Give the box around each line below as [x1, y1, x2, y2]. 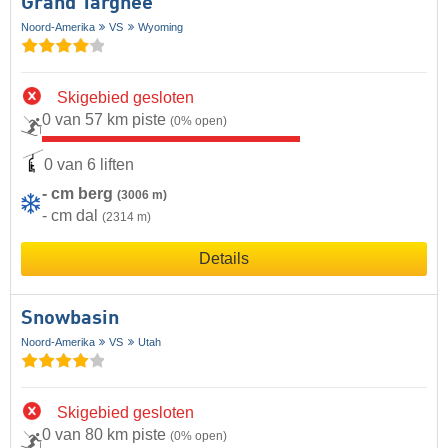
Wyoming [137, 20, 183, 33]
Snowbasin [21, 308, 119, 329]
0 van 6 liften [44, 155, 134, 173]
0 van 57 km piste [42, 111, 170, 129]
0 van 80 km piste [42, 426, 170, 444]
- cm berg [42, 184, 117, 202]
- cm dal [42, 206, 102, 224]
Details [199, 249, 249, 267]
